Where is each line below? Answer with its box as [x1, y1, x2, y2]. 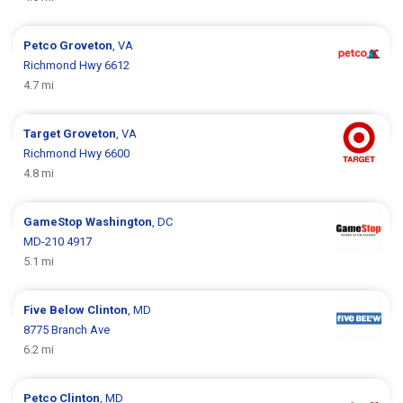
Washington [85, 214, 153, 228]
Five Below [23, 302, 88, 317]
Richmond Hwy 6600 [23, 146, 130, 160]
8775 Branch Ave [23, 322, 111, 336]
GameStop [23, 214, 86, 228]
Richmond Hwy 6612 [23, 58, 130, 72]
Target [23, 126, 64, 140]
